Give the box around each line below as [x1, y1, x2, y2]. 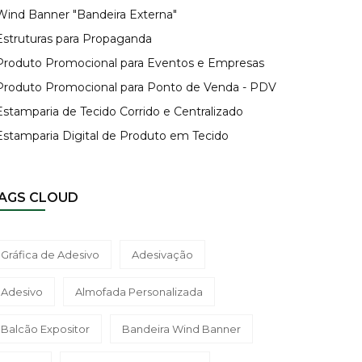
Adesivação [132, 248, 193, 261]
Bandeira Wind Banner [122, 322, 241, 335]
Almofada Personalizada [75, 285, 203, 298]
